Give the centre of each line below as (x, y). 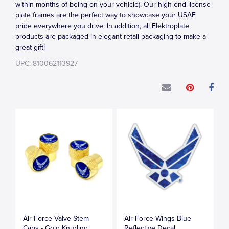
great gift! (30, 47)
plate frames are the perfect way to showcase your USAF (106, 15)
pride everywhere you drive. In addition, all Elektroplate (102, 26)
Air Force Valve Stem (56, 218)
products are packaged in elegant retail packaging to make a (111, 37)
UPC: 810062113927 (47, 64)
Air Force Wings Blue (158, 218)
